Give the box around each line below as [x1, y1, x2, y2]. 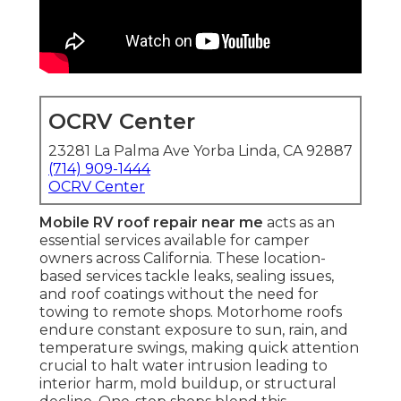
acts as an [263, 214, 335, 232]
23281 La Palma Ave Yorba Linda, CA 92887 [48, 142, 353, 160]
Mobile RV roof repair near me [39, 214, 263, 232]
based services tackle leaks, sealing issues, [39, 268, 334, 286]
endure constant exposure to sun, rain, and [39, 321, 348, 339]
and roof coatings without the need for [39, 286, 319, 303]
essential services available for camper [39, 232, 310, 250]
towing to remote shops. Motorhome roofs [39, 303, 342, 321]
